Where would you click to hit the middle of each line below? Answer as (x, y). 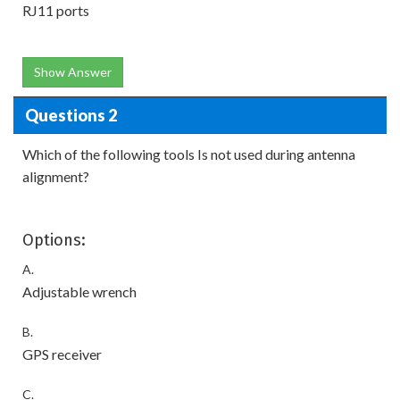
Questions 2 (71, 115)
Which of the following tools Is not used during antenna (189, 154)
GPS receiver (62, 354)
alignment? (56, 176)
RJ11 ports (56, 10)
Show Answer (73, 72)
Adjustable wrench (79, 292)
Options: (54, 240)
